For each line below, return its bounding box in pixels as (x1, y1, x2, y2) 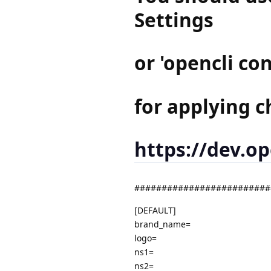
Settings (134, 6, 214, 33)
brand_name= (134, 218, 191, 230)
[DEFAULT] (134, 204, 176, 216)
